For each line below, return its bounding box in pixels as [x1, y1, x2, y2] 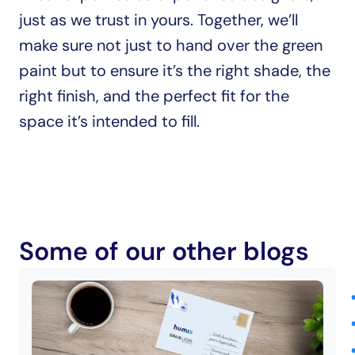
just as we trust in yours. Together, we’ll [19, 10, 298, 30]
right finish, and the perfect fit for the [19, 86, 289, 106]
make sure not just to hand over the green [19, 35, 323, 55]
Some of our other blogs [19, 235, 309, 268]
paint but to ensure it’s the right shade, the [19, 60, 330, 81]
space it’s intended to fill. [19, 111, 200, 132]
